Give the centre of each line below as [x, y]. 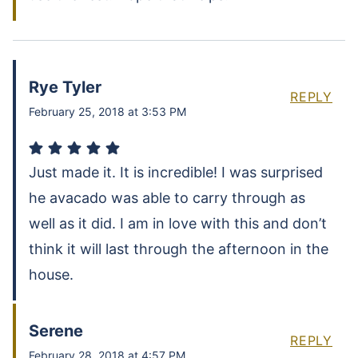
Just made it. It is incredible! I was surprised [176, 173]
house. [51, 275]
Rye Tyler [65, 88]
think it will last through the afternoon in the [179, 249]
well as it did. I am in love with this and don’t [178, 224]
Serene [56, 331]
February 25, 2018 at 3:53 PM [107, 112]
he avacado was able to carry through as [167, 198]
